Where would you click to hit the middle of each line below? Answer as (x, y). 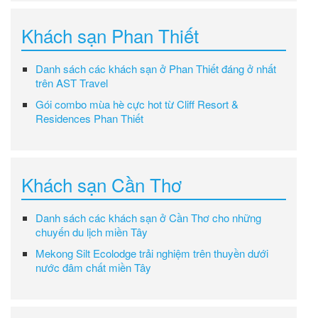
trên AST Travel (72, 82)
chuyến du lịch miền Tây (92, 231)
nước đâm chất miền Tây (93, 267)
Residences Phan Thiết (89, 118)
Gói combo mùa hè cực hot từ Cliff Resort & (137, 104)
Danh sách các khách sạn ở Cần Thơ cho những (148, 217)
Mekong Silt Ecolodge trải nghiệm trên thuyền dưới (152, 253)
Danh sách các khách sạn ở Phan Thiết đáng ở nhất (156, 68)
